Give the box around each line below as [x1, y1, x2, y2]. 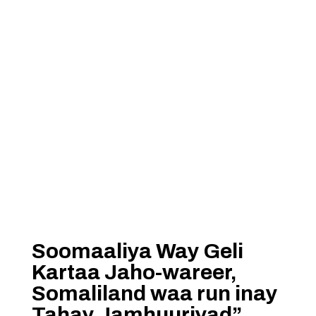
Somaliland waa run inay [31, 282, 277, 305]
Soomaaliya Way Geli [31, 240, 243, 262]
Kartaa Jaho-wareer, [31, 261, 237, 284]
